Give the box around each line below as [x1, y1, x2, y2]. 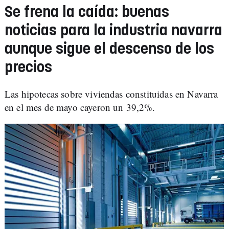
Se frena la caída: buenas [5, 5, 169, 20]
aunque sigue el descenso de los [5, 42, 214, 57]
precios [5, 60, 52, 75]
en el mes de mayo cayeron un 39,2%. [5, 101, 155, 113]
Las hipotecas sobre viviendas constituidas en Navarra [5, 87, 218, 100]
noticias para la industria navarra [5, 24, 222, 38]
